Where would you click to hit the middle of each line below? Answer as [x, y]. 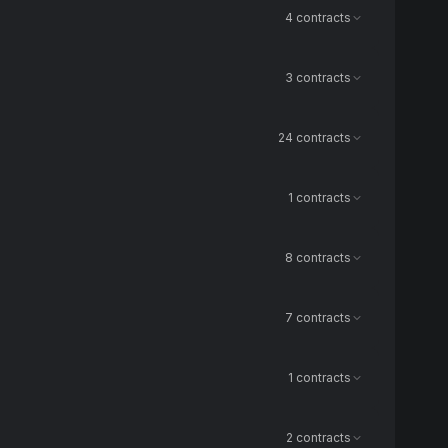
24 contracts [314, 137]
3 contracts [318, 77]
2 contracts [318, 437]
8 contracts [318, 257]
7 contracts [318, 317]
